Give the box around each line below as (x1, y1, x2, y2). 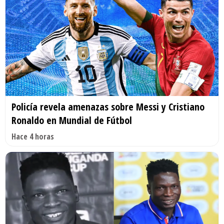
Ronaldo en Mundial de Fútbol (11, 113, 132, 127)
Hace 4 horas (11, 130, 54, 142)
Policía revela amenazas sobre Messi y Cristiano (11, 99, 204, 113)
